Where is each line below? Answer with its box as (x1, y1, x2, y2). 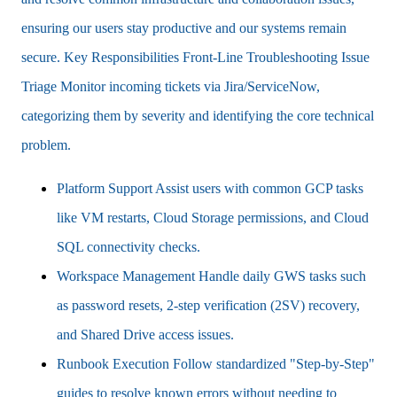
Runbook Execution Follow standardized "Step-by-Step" (57, 355, 375, 371)
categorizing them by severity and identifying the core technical (21, 107, 374, 123)
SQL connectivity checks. (57, 238, 200, 254)
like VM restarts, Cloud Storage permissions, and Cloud (57, 209, 369, 225)
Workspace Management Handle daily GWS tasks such (57, 268, 366, 284)
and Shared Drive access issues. (57, 326, 234, 342)
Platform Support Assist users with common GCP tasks (57, 180, 363, 196)
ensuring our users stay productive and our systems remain (21, 19, 346, 35)
